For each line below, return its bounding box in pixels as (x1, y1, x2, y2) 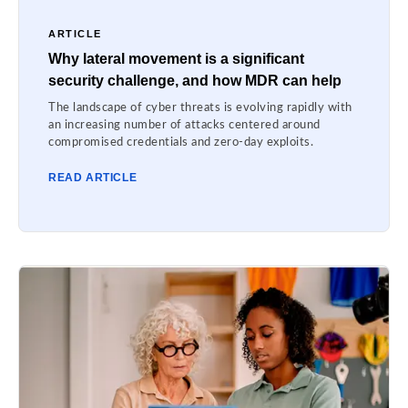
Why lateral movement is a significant (48, 51, 304, 67)
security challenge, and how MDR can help (48, 73, 342, 89)
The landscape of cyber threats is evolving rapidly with (48, 102, 352, 115)
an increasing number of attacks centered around (48, 119, 321, 132)
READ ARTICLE (48, 171, 138, 185)
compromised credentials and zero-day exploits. (48, 137, 313, 149)
